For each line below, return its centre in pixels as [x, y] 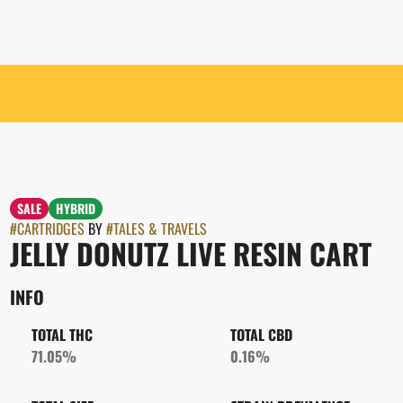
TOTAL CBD [261, 335]
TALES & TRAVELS [160, 228]
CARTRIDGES [50, 228]
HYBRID [75, 208]
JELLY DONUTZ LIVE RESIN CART [190, 253]
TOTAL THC [62, 335]
